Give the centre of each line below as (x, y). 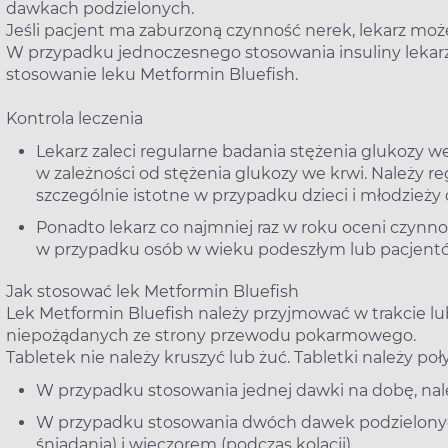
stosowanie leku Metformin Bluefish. (152, 75)
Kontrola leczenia (74, 119)
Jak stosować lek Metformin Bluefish (152, 292)
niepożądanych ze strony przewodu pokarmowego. (211, 336)
